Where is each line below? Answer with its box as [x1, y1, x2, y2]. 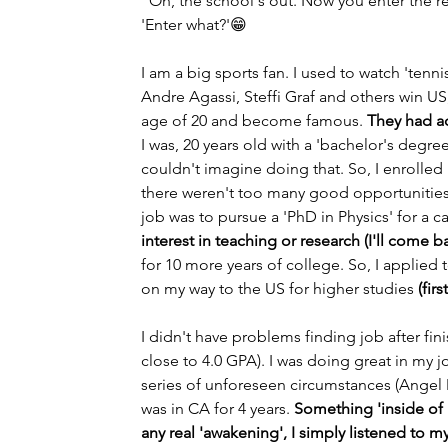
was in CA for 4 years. [141, 399, 294, 418]
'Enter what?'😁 [141, 15, 247, 34]
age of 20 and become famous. [141, 111, 367, 130]
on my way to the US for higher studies [141, 279, 418, 298]
